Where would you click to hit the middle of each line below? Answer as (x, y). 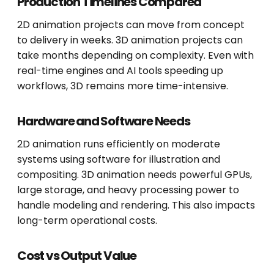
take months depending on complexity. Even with (135, 56)
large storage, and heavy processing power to (128, 190)
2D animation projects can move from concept (131, 25)
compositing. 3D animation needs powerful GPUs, (135, 175)
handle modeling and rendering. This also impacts (136, 206)
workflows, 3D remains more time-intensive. (123, 86)
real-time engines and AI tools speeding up (120, 71)
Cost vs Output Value (77, 256)
